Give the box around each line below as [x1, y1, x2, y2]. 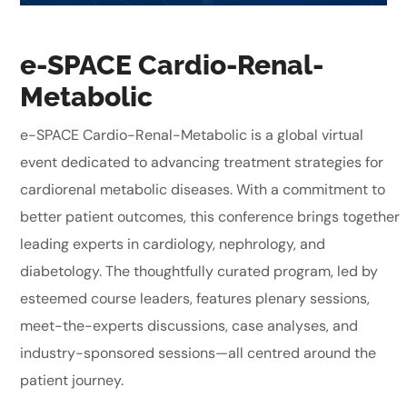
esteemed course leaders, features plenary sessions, [20, 288, 371, 308]
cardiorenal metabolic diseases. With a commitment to [20, 179, 386, 199]
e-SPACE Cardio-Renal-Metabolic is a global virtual [20, 124, 364, 144]
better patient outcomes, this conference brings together [20, 206, 401, 226]
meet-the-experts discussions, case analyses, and [20, 315, 359, 335]
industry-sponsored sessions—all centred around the [20, 342, 377, 362]
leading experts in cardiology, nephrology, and [20, 233, 326, 253]
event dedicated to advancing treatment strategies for [20, 152, 384, 172]
